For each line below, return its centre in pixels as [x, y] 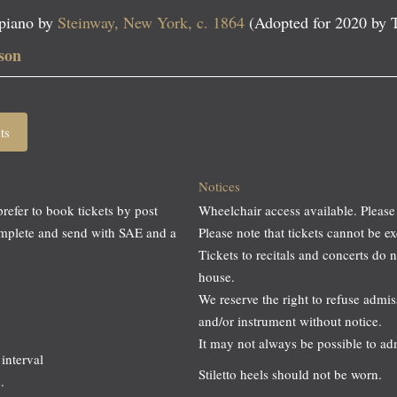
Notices [219, 187]
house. [217, 277]
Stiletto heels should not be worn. [290, 374]
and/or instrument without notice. [290, 321]
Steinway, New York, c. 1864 [151, 23]
